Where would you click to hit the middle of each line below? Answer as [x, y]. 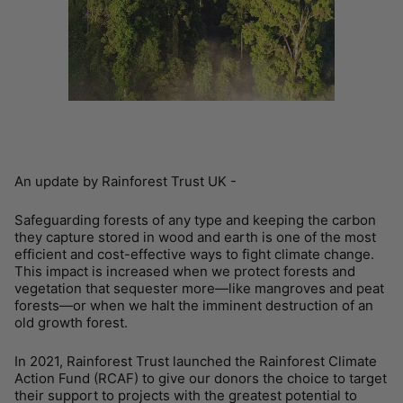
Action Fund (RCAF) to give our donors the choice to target [201, 379]
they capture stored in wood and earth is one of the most [195, 237]
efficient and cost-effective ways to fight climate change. [194, 255]
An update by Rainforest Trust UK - [127, 182]
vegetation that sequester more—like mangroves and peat [199, 289]
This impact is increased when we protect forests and [185, 272]
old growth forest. [71, 323]
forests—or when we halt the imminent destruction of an [194, 306]
